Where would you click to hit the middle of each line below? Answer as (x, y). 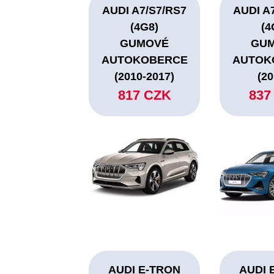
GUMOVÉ (145, 44)
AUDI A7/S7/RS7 (145, 11)
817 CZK (144, 95)
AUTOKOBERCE (144, 60)
